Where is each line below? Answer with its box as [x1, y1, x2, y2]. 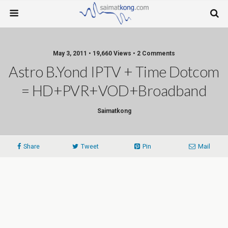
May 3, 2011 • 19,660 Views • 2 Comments [53, 50, 175, 57]
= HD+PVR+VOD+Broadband [21, 82, 207, 99]
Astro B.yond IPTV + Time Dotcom [9, 63, 219, 80]
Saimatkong [97, 107, 131, 115]
